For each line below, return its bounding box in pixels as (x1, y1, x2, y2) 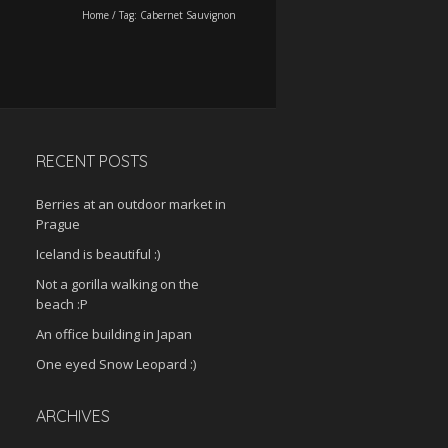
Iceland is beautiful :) (36, 245, 160, 263)
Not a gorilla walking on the (36, 275, 199, 293)
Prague (36, 215, 80, 233)
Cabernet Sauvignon (140, 8, 236, 22)
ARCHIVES (36, 406, 110, 426)
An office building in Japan (36, 325, 192, 343)
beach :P (36, 295, 88, 313)
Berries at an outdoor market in (36, 195, 226, 213)
